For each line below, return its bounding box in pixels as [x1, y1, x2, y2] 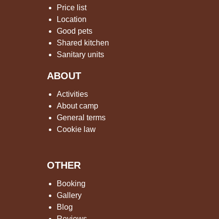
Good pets [56, 27, 92, 35]
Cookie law [56, 125, 96, 133]
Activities [56, 90, 88, 98]
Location [56, 15, 87, 23]
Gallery [56, 191, 82, 199]
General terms [56, 113, 106, 122]
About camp [56, 102, 98, 110]
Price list [56, 3, 87, 12]
